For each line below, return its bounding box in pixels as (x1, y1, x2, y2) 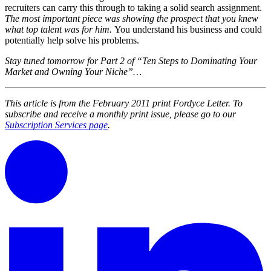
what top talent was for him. (5, 24, 114, 35)
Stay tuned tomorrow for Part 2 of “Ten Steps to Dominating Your (5, 56, 257, 67)
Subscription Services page (5, 120, 108, 131)
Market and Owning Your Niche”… (5, 67, 142, 77)
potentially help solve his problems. (5, 35, 139, 46)
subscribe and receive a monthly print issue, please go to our (5, 109, 236, 120)
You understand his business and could (114, 24, 262, 35)
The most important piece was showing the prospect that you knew (5, 13, 258, 24)
